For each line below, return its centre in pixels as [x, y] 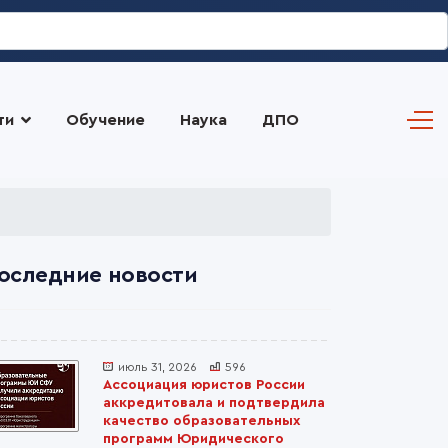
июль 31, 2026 [157, 367]
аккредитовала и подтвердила [214, 403]
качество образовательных [201, 421]
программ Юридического [193, 439]
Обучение [105, 120]
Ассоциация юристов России [204, 385]
